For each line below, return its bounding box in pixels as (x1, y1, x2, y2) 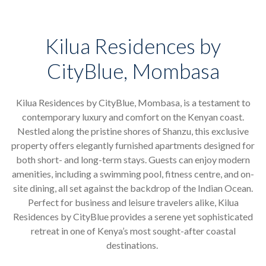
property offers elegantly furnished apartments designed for (11, 139, 255, 151)
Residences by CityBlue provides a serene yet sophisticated (13, 210, 253, 222)
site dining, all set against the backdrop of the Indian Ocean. (13, 182, 253, 194)
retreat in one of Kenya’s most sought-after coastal (30, 224, 236, 236)
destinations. (106, 239, 160, 251)
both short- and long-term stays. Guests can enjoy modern (16, 153, 250, 165)
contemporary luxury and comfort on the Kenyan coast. (22, 110, 244, 122)
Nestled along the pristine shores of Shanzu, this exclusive (17, 125, 249, 137)
